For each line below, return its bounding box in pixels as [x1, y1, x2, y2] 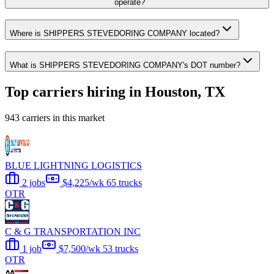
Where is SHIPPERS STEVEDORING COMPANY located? [10, 29, 220, 39]
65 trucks [106, 177, 142, 188]
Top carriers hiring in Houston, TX [5, 83, 225, 100]
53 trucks [103, 243, 138, 254]
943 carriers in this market [5, 112, 105, 123]
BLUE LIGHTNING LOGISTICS [5, 160, 142, 171]
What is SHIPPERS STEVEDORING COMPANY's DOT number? [10, 61, 240, 70]
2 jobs [20, 177, 45, 188]
